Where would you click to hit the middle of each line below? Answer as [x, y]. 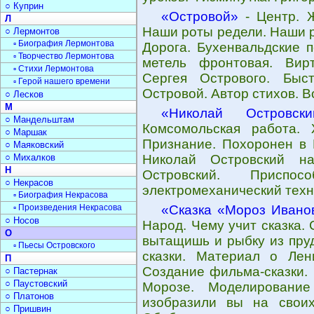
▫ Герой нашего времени [62, 81]
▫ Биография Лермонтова [64, 43]
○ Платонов [29, 296]
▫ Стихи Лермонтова [54, 69]
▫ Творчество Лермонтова [64, 56]
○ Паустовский [36, 284]
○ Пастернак [31, 271]
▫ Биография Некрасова [61, 195]
